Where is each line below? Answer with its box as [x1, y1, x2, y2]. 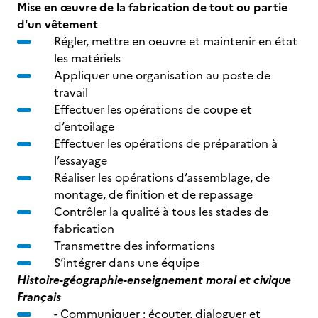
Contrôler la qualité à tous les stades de [54, 203, 268, 220]
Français [17, 288, 61, 305]
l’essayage [54, 152, 107, 169]
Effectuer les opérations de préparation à [54, 135, 278, 152]
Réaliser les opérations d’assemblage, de [54, 169, 270, 186]
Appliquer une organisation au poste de [54, 67, 270, 84]
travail [54, 84, 88, 101]
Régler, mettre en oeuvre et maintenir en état [54, 33, 297, 50]
